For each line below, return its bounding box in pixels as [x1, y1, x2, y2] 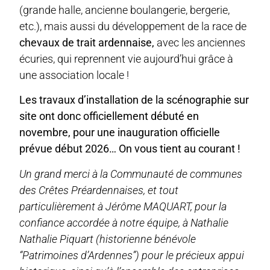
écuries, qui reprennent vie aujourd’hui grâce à [19, 52, 234, 65]
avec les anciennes [154, 36, 246, 49]
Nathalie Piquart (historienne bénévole [19, 232, 196, 245]
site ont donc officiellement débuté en [19, 110, 199, 123]
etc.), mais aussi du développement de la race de [19, 19, 247, 33]
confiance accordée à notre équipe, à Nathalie [19, 216, 229, 229]
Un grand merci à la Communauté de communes [19, 167, 243, 180]
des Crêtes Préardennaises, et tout [19, 183, 179, 196]
